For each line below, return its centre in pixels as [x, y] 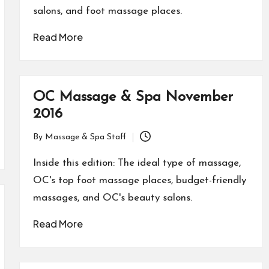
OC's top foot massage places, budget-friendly [139, 180]
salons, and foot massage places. [107, 11]
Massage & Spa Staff [85, 137]
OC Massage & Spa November [133, 97]
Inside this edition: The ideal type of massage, [137, 163]
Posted [45, 144]
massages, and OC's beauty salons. [112, 198]
